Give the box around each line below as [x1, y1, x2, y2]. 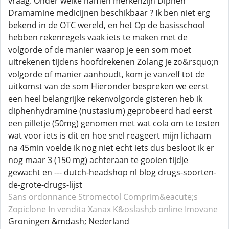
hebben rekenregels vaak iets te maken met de [8, 32, 188, 43]
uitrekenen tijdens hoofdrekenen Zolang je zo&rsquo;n [8, 56, 219, 67]
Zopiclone [8, 203, 46, 215]
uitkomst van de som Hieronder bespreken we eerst [8, 81, 209, 92]
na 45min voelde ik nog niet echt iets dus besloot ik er [8, 142, 214, 153]
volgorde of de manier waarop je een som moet [8, 44, 191, 55]
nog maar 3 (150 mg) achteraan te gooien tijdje [8, 154, 188, 166]
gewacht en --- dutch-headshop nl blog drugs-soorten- [8, 167, 216, 178]
